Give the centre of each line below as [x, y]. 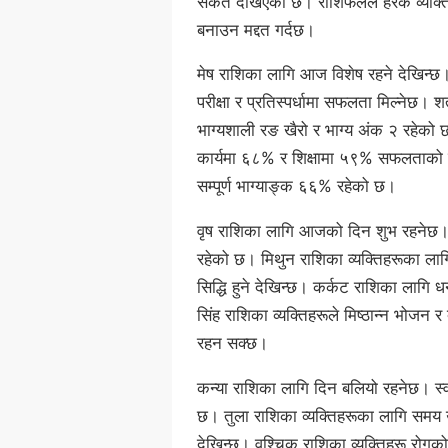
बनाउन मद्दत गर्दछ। [256, 29]
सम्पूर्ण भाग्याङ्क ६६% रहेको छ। [296, 186]
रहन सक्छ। [232, 343]
